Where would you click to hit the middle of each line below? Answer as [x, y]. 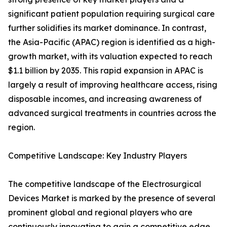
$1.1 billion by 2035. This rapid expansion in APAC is [106, 71]
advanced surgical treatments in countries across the [112, 113]
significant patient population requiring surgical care [111, 14]
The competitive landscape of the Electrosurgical [105, 184]
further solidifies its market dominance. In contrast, [107, 28]
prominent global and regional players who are [100, 213]
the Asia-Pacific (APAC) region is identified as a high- [112, 42]
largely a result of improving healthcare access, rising [113, 85]
